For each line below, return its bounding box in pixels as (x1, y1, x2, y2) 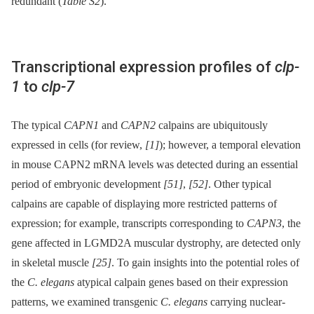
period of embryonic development (11, 178, 163, 191)
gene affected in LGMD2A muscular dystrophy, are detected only (11, 237, 301, 250)
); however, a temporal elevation (159, 139, 301, 151)
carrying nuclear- (207, 296, 285, 308)
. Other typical (208, 178, 271, 191)
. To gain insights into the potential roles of (111, 257, 299, 269)
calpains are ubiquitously (156, 119, 268, 132)
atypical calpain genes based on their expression (74, 276, 288, 289)
